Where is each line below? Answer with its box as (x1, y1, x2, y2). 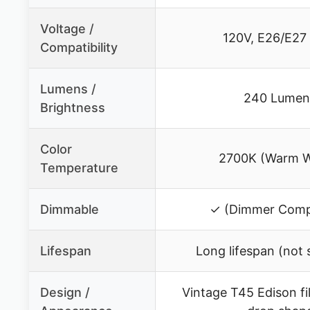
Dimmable (40, 202, 99, 217)
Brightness (40, 100, 105, 116)
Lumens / (40, 82, 96, 97)
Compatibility (40, 40, 118, 55)
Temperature (40, 161, 118, 176)
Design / (40, 285, 90, 300)
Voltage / (40, 21, 94, 37)
